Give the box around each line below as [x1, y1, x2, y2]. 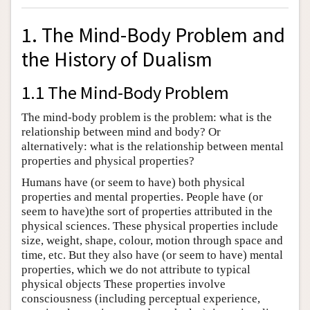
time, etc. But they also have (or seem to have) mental [21, 248, 283, 262]
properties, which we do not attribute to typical [21, 262, 250, 276]
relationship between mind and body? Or [21, 125, 221, 138]
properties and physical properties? [21, 154, 194, 167]
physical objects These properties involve [21, 277, 226, 291]
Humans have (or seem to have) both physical [21, 175, 245, 189]
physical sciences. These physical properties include [21, 219, 278, 232]
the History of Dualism [21, 46, 212, 72]
